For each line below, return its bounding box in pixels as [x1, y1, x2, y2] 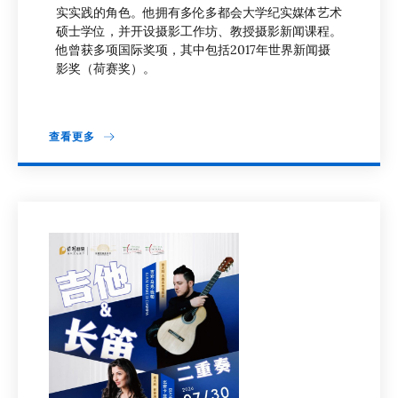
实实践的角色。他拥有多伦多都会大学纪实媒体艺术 [56, 4, 342, 21]
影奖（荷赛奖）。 [56, 60, 155, 77]
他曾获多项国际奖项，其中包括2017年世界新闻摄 [56, 42, 330, 59]
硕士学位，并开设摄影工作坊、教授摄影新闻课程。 [56, 23, 342, 40]
